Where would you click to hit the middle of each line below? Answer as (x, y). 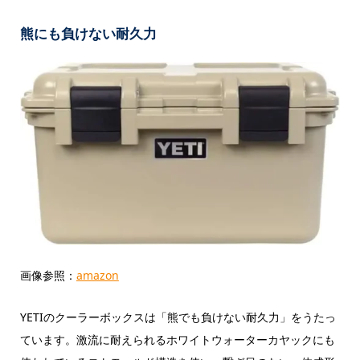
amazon (97, 275)
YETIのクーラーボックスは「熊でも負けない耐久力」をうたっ (178, 317)
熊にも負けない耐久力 (88, 34)
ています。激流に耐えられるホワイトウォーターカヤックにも (177, 340)
